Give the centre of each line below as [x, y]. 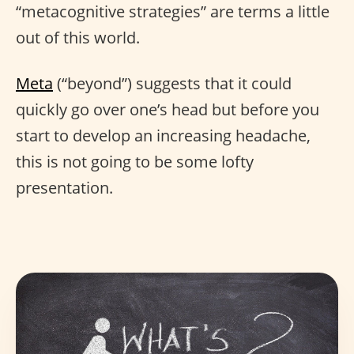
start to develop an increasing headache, [163, 136]
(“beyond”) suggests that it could [172, 83]
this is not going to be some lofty [135, 162]
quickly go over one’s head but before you [168, 109]
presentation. [64, 188]
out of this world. [78, 38]
